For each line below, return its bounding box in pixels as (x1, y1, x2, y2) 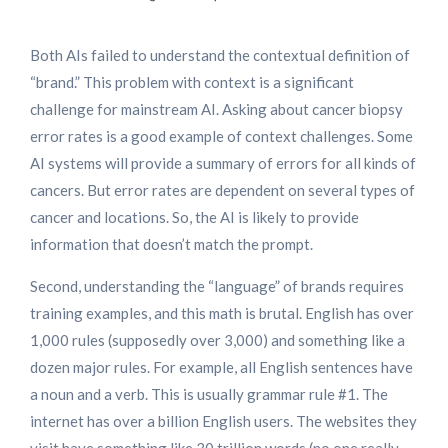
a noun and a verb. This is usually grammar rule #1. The (30, 385, 388, 404)
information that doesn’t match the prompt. (30, 235, 313, 254)
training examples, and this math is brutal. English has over (30, 304, 414, 323)
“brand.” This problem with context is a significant (30, 73, 354, 92)
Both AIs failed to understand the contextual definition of (30, 46, 410, 65)
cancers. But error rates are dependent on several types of (30, 181, 415, 200)
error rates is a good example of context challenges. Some (30, 127, 413, 146)
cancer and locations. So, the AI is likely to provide (30, 208, 359, 227)
